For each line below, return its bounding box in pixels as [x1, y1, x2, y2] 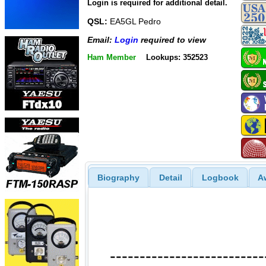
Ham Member [87, 53, 136, 62]
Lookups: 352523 [145, 53, 208, 62]
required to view [138, 34, 206, 45]
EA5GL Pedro [107, 17, 161, 27]
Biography [97, 172, 140, 182]
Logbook [201, 172, 239, 182]
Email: [87, 34, 115, 45]
